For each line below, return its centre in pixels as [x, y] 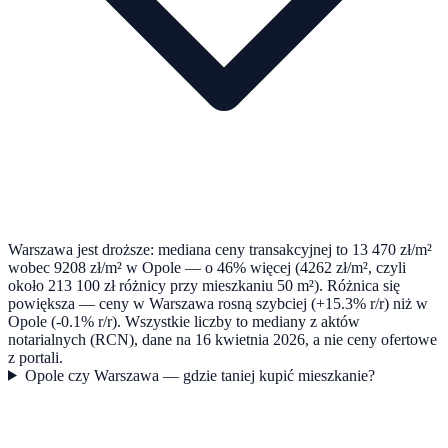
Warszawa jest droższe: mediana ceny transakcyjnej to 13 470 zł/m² [220, 249]
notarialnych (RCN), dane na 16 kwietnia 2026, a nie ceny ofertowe [222, 339]
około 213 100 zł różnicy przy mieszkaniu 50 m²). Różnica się [204, 285]
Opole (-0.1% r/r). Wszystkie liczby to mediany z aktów [184, 321]
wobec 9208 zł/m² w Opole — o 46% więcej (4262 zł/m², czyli [207, 267]
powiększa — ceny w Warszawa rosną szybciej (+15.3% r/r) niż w [218, 303]
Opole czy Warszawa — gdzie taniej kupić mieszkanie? [199, 375]
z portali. [35, 357]
